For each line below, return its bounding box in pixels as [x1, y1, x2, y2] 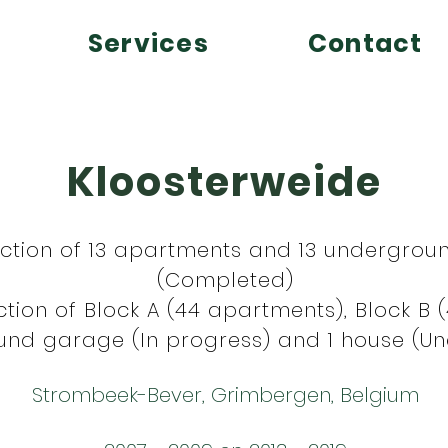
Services [87, 26, 209, 61]
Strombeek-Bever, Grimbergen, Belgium [32, 381, 419, 409]
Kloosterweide [67, 154, 382, 210]
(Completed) [157, 266, 294, 294]
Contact [307, 26, 423, 61]
